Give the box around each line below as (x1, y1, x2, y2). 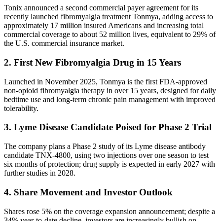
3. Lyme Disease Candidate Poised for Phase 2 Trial (4, 122, 212, 133)
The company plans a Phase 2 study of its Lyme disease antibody (4, 142, 206, 151)
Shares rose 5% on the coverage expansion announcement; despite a (4, 207, 215, 216)
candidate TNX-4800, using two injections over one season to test (4, 151, 209, 160)
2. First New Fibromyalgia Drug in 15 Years (4, 57, 181, 68)
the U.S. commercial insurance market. (4, 39, 124, 48)
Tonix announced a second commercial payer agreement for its (4, 3, 198, 12)
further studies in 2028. (4, 169, 75, 178)
